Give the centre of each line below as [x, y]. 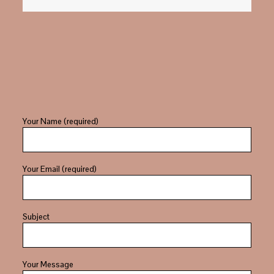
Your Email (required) [59, 169]
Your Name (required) [60, 121]
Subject [36, 217]
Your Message [48, 265]
